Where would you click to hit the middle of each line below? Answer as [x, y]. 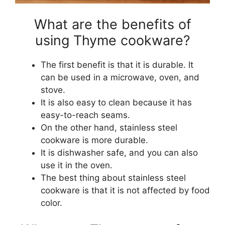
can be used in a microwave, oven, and [120, 77]
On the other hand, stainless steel [109, 127]
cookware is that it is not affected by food [125, 190]
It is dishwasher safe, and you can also [119, 152]
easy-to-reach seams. [85, 115]
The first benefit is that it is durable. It [117, 65]
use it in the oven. [77, 165]
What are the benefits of [113, 24]
